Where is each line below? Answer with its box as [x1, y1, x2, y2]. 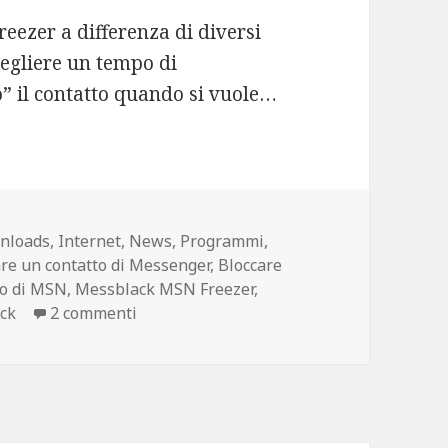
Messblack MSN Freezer [75, 277, 255, 300]
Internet [58, 229, 122, 252]
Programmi [180, 229, 265, 252]
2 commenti [50, 301, 138, 324]
